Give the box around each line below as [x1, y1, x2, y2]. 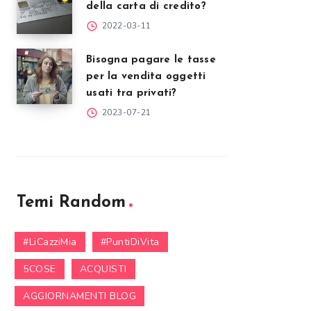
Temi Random [17, 194, 126, 211]
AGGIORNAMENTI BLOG [23, 289, 136, 303]
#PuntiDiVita [100, 235, 160, 249]
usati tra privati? [86, 88, 177, 99]
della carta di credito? [86, 1, 206, 12]
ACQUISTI [79, 262, 127, 276]
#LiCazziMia [23, 235, 77, 249]
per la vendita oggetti [86, 72, 206, 82]
